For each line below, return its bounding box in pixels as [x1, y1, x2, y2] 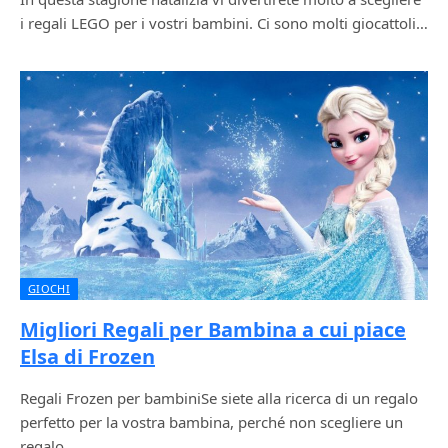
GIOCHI [28, 281, 70, 296]
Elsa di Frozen [20, 343, 155, 370]
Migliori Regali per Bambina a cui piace [20, 316, 406, 343]
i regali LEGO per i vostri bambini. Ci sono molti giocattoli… [20, 12, 428, 33]
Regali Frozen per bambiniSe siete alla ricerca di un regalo [20, 388, 418, 408]
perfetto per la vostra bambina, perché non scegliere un [20, 412, 403, 432]
